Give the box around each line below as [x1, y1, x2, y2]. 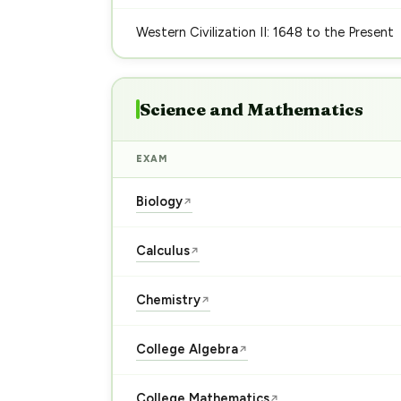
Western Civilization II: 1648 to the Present [135, 24, 394, 40]
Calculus [135, 243, 190, 259]
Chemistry [135, 292, 200, 308]
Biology [135, 193, 183, 209]
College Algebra [135, 341, 238, 357]
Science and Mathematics [139, 98, 363, 120]
